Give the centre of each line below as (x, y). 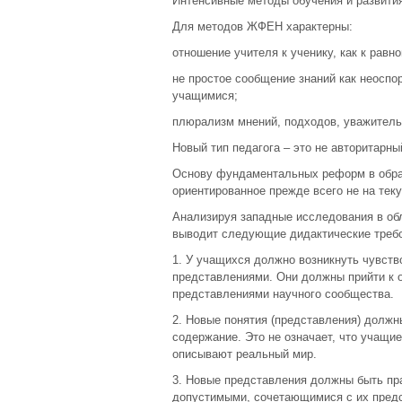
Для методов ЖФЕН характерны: (262, 26)
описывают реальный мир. (245, 354)
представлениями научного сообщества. (283, 294)
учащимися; (205, 96)
